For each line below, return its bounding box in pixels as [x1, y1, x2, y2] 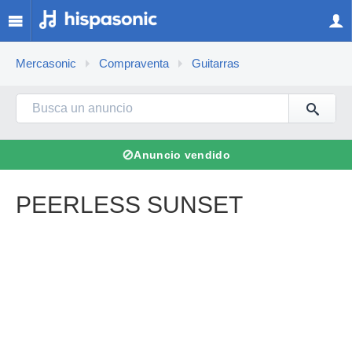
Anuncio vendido [134, 148, 230, 161]
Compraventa [99, 57, 169, 70]
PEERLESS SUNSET [16, 192, 243, 218]
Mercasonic [16, 57, 76, 70]
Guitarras [192, 57, 240, 70]
